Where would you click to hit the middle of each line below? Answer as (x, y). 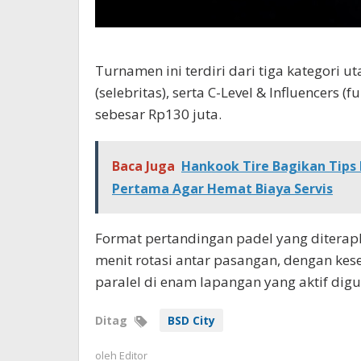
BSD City (191, 320)
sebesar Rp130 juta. (158, 114)
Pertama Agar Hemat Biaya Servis (222, 188)
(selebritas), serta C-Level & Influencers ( (221, 92)
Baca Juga (143, 166)
